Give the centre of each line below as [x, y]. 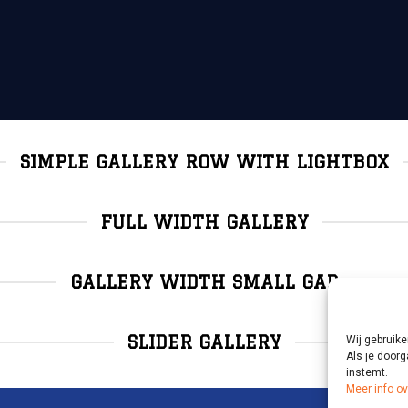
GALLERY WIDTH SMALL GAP [204, 282]
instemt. [367, 373]
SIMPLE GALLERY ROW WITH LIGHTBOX [204, 162]
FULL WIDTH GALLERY [204, 222]
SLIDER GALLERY [204, 342]
